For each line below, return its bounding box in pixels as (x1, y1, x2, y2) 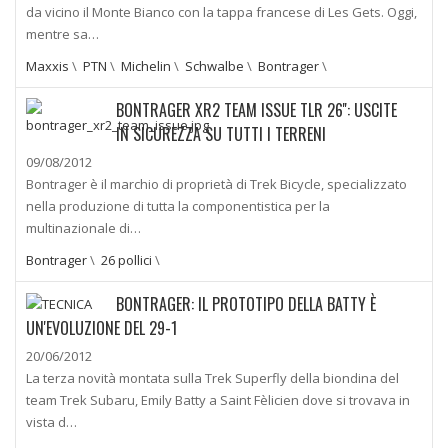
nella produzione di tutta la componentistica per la (26, 196, 330, 215)
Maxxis (26, 56, 69, 75)
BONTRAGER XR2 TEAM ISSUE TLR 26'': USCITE (116, 97, 397, 122)
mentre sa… (26, 24, 99, 43)
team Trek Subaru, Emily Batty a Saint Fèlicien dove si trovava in (26, 390, 410, 409)
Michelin (121, 56, 171, 75)
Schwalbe (185, 56, 244, 75)
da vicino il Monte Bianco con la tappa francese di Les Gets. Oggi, (26, 2, 417, 21)
